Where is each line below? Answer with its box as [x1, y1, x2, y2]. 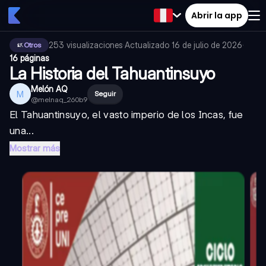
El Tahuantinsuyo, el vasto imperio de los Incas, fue [9, 109, 243, 121]
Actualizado [125, 40, 172, 50]
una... [9, 125, 34, 137]
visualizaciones [66, 40, 123, 50]
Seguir [94, 89, 116, 98]
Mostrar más [9, 142, 60, 154]
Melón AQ [31, 84, 68, 94]
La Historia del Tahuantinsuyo [9, 64, 215, 84]
